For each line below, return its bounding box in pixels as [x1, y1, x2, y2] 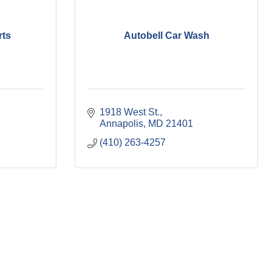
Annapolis [100, 118, 143, 129]
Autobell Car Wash [123, 30, 209, 41]
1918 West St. [100, 107, 160, 118]
